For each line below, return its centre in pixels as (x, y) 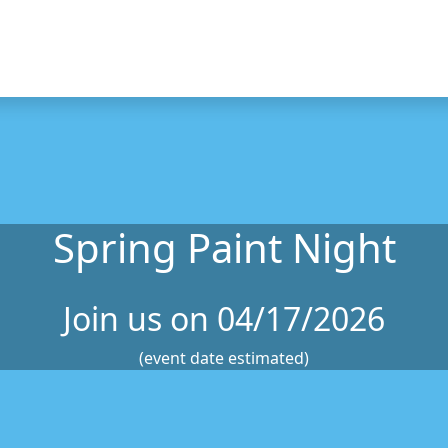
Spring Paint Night (224, 247)
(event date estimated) (224, 358)
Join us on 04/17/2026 (224, 318)
